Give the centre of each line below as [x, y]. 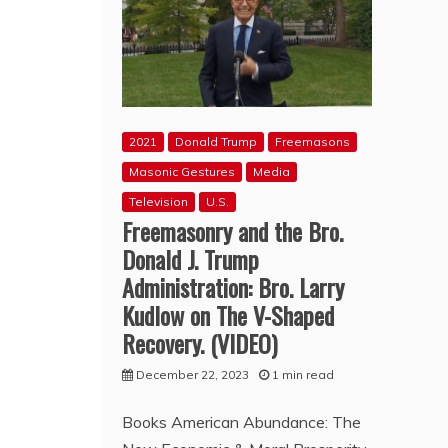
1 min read [303, 374]
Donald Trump [216, 141]
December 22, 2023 [192, 374]
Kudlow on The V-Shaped [228, 314]
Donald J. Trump [190, 258]
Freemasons [312, 141]
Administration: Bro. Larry [233, 286]
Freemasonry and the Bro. [232, 230]
